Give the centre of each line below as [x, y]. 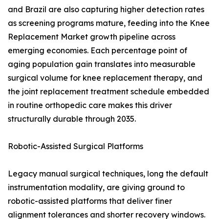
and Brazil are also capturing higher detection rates [106, 10]
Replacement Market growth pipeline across [92, 37]
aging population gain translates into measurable [102, 64]
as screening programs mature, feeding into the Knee [109, 23]
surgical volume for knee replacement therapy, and [105, 78]
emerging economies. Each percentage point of [98, 51]
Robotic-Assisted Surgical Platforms [76, 146]
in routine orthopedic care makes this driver [90, 105]
